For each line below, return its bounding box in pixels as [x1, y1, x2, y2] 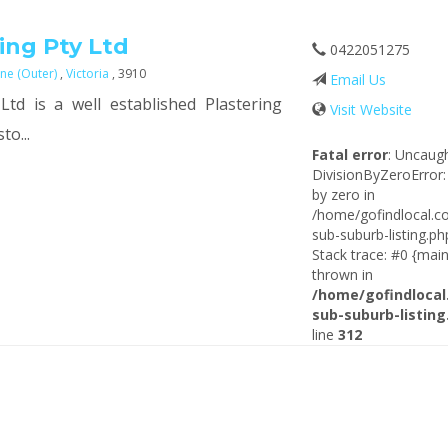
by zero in [312, 185, 376, 204]
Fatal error [312, 145, 389, 164]
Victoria [66, 65, 113, 82]
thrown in [312, 265, 374, 284]
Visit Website [326, 100, 413, 119]
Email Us [330, 70, 387, 89]
